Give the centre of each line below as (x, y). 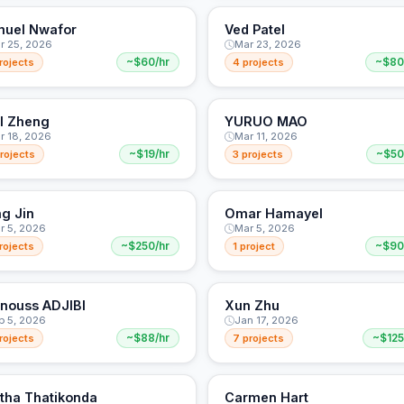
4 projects (259, 62)
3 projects (258, 154)
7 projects (259, 338)
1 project (254, 246)
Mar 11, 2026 (266, 137)
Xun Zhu (252, 306)
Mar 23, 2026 (267, 45)
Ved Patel (254, 30)
